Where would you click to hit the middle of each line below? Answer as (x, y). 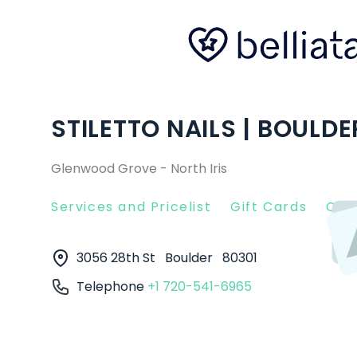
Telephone (112, 286)
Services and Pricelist (131, 207)
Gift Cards (269, 207)
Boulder (190, 258)
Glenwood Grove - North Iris (139, 169)
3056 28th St (118, 258)
